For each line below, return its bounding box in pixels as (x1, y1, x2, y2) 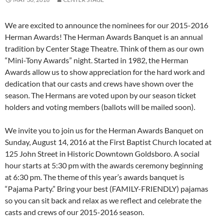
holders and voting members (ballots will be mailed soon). (5, 102, 195, 112)
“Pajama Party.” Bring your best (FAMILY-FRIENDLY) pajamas (5, 184, 208, 194)
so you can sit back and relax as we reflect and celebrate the (5, 196, 201, 205)
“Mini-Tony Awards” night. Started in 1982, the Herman (5, 55, 188, 65)
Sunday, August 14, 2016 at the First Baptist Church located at (5, 137, 212, 147)
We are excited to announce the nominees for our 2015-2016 (5, 20, 208, 30)
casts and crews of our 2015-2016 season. (5, 207, 144, 217)
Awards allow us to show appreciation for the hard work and (5, 67, 205, 77)
